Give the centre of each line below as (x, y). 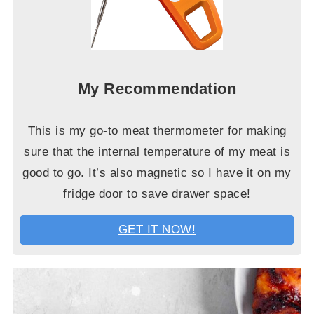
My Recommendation (157, 88)
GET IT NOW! (157, 229)
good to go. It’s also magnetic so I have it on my (157, 172)
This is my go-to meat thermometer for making (157, 130)
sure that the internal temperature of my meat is (157, 151)
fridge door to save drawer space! (157, 193)
